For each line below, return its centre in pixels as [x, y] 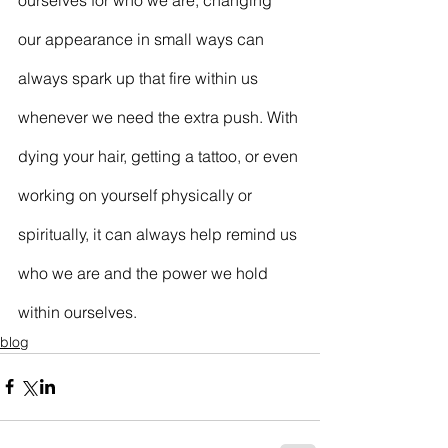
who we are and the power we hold [145, 272]
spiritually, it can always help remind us [159, 233]
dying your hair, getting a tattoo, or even [160, 155]
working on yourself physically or [137, 194]
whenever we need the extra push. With [160, 116]
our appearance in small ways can [143, 38]
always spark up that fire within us [140, 77]
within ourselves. [77, 311]
